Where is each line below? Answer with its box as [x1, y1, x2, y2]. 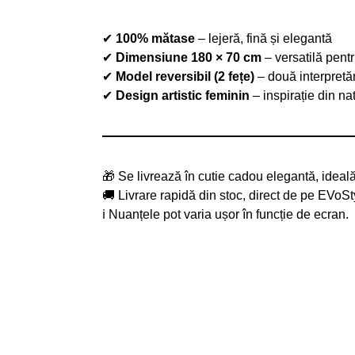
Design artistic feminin [115, 88, 250, 102]
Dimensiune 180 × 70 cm [115, 50, 261, 64]
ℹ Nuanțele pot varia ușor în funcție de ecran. [101, 207, 349, 221]
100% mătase [115, 31, 195, 45]
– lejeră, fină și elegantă [194, 31, 332, 45]
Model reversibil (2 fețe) [115, 69, 254, 83]
